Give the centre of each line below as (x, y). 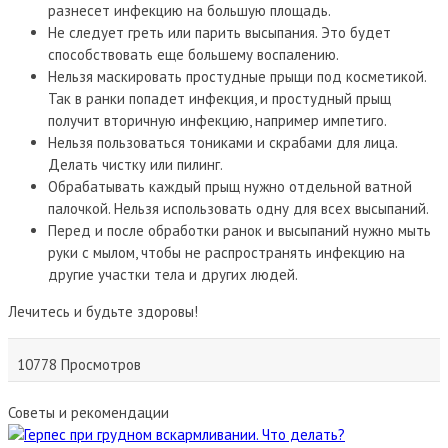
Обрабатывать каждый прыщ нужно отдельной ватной (230, 186)
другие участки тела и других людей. (173, 274)
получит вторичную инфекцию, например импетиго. (217, 120)
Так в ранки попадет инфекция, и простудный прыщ (219, 98)
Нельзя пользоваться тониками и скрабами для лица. (222, 142)
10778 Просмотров (78, 364)
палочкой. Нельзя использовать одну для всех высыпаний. (238, 208)
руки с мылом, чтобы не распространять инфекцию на (226, 252)
